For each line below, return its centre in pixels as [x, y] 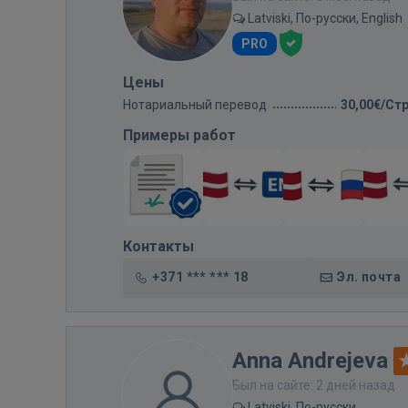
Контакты [158, 246]
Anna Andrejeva [310, 360]
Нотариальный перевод [195, 104]
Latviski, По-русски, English [324, 18]
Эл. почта [369, 276]
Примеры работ [179, 135]
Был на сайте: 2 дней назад [314, 385]
